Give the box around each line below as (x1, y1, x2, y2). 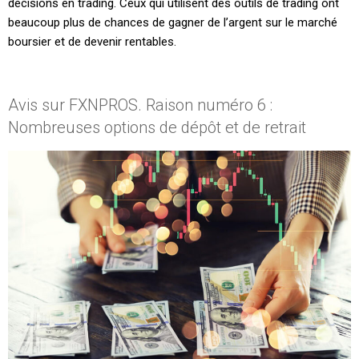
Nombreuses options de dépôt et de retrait (8, 117, 306, 137)
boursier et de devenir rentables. (8, 34, 176, 50)
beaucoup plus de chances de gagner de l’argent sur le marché (8, 15, 337, 30)
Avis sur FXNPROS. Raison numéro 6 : (8, 95, 272, 115)
